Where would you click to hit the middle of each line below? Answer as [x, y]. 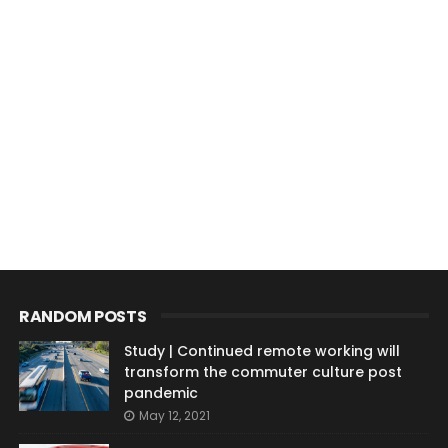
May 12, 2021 [174, 415]
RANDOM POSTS [82, 316]
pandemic [160, 392]
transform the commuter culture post [262, 371]
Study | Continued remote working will [261, 350]
